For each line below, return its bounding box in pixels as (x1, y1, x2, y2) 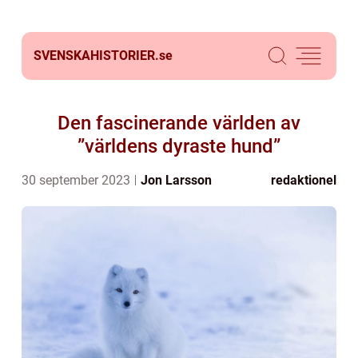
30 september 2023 (22, 173, 133, 188)
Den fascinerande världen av (58, 112, 300, 134)
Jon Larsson (141, 173, 212, 188)
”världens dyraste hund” (78, 135, 280, 157)
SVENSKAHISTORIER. (34, 48, 159, 63)
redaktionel (271, 173, 336, 188)
